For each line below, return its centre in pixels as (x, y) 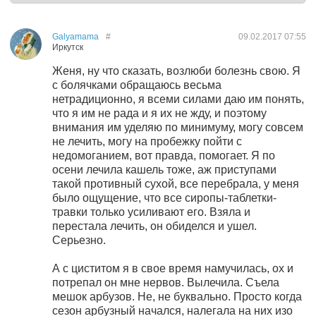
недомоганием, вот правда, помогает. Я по (164, 156)
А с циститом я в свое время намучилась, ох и (173, 268)
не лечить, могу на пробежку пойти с (147, 141)
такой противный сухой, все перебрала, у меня (176, 184)
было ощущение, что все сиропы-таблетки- (164, 198)
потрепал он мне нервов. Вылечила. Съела (166, 282)
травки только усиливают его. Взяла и (151, 212)
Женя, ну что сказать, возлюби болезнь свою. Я (176, 71)
